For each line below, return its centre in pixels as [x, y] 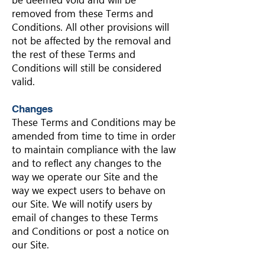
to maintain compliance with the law [94, 150]
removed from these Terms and [83, 14]
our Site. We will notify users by [82, 204]
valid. [23, 82]
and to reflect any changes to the [87, 163]
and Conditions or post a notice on [91, 231]
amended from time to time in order [94, 136]
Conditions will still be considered [87, 68]
